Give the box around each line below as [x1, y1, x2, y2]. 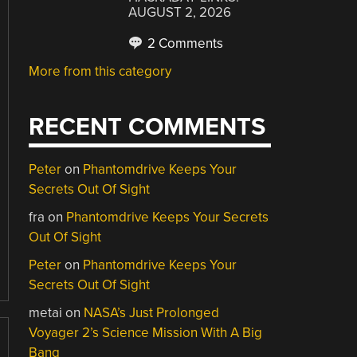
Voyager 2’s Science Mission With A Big [29, 324, 263, 341]
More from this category [29, 63, 172, 80]
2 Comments [144, 35, 224, 52]
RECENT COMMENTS [29, 112, 266, 142]
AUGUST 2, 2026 [128, 4, 232, 21]
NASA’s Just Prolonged [84, 304, 220, 321]
